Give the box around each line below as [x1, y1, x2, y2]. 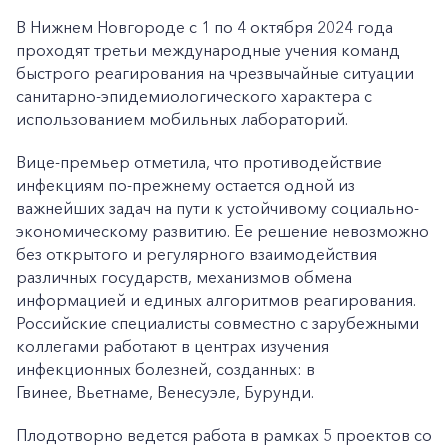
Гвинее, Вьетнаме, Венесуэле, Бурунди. [16, 382, 314, 402]
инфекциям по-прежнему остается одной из [16, 175, 355, 195]
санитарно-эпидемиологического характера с [16, 86, 372, 106]
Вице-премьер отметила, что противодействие [16, 152, 382, 172]
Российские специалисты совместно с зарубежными [16, 313, 419, 333]
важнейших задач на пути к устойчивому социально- [16, 198, 419, 218]
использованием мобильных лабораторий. [16, 109, 348, 129]
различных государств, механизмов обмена [16, 267, 352, 287]
